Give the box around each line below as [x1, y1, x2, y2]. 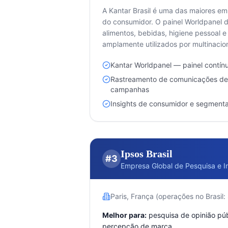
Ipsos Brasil [121, 148, 173, 159]
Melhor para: [102, 210, 147, 219]
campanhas [110, 84, 149, 94]
